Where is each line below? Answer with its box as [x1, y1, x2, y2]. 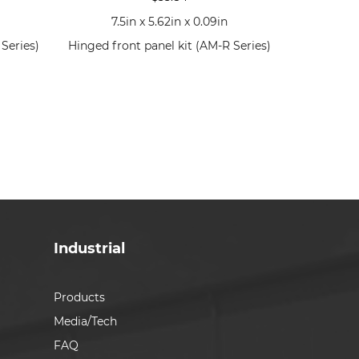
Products [53, 289, 105, 305]
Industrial [53, 239, 125, 257]
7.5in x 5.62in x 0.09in [111, 14, 228, 29]
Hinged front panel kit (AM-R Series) [68, 38, 272, 53]
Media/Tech [53, 313, 117, 329]
